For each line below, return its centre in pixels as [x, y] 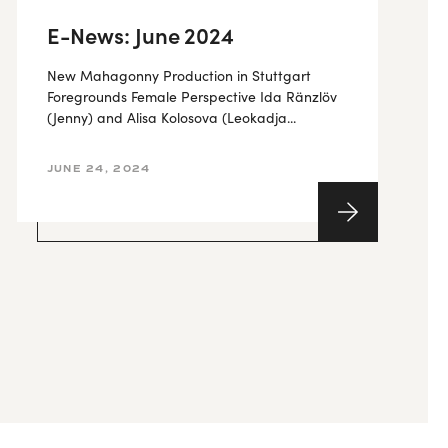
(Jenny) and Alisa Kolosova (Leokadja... [171, 117]
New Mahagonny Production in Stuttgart [178, 75]
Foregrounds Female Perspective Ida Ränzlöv [191, 96]
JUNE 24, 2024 [98, 168]
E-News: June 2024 [140, 34]
